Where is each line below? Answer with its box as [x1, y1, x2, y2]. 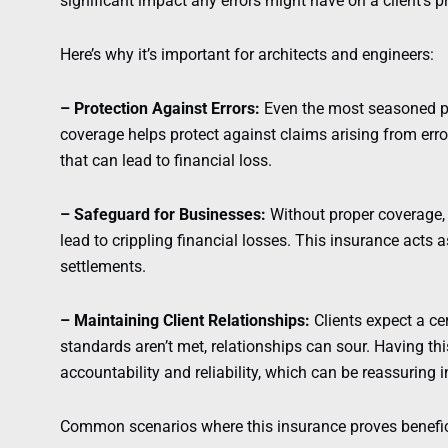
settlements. [60, 257, 146, 277]
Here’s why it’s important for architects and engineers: [60, 45, 434, 65]
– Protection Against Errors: [60, 99, 260, 119]
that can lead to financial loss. [60, 151, 272, 171]
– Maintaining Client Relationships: [60, 311, 310, 331]
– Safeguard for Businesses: [60, 205, 266, 225]
